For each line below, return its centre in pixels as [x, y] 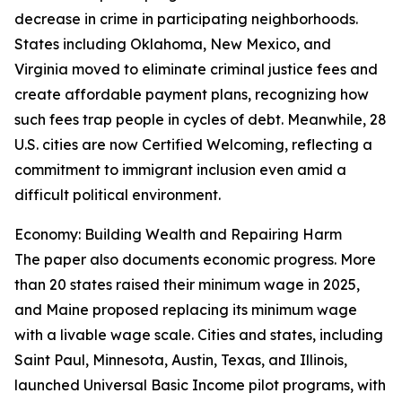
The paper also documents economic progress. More [195, 260]
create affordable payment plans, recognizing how [192, 95]
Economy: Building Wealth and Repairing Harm [178, 235]
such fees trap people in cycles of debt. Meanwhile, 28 [201, 120]
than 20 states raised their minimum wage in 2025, [187, 285]
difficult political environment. [118, 195]
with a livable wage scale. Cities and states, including [199, 335]
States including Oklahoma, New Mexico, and [173, 44]
